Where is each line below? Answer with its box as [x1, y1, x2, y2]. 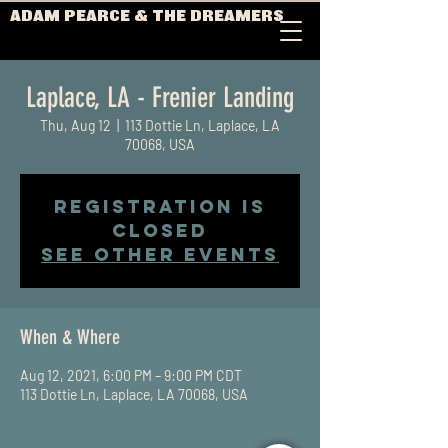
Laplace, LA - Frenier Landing [26, 81, 294, 114]
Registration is [54, 195, 266, 218]
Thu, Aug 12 [40, 117, 111, 134]
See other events [41, 243, 279, 266]
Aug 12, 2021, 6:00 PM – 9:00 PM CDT [20, 367, 242, 384]
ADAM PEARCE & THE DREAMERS [10, 9, 284, 24]
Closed [112, 219, 208, 242]
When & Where [20, 325, 120, 349]
